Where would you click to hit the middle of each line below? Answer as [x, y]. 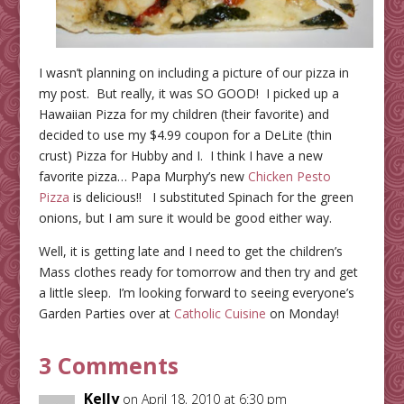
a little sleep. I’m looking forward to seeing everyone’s [196, 292]
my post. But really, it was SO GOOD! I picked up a [188, 93]
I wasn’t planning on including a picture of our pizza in [193, 72]
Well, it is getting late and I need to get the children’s [190, 251]
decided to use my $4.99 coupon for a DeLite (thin [185, 134]
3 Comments [108, 365]
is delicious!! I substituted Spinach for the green [211, 197]
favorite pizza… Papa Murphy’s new [143, 176]
